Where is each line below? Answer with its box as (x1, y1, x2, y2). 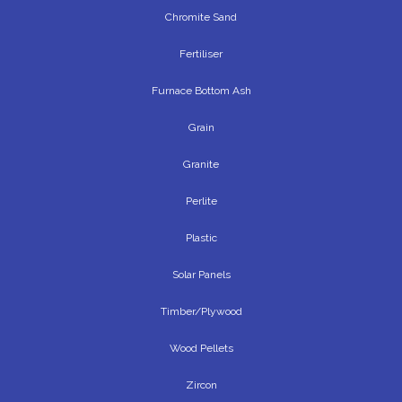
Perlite (185, 195, 217, 208)
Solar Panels (171, 268, 231, 282)
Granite (183, 158, 219, 171)
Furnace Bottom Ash (151, 84, 251, 98)
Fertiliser (179, 48, 223, 61)
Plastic (185, 232, 217, 245)
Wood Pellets (169, 342, 233, 355)
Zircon (185, 379, 217, 392)
